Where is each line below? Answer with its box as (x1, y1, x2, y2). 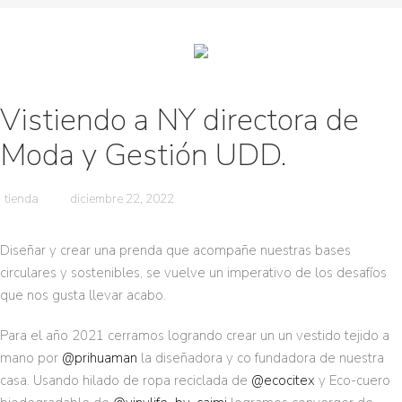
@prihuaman (62, 349, 137, 368)
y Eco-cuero (315, 371, 390, 390)
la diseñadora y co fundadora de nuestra (137, 349, 384, 368)
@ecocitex (251, 371, 315, 390)
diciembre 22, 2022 (70, 190, 174, 208)
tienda (4, 190, 39, 208)
